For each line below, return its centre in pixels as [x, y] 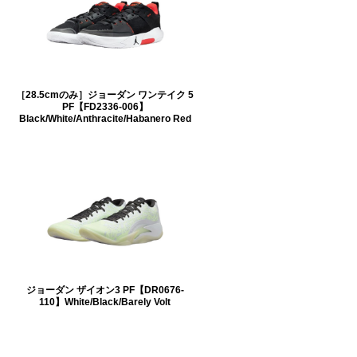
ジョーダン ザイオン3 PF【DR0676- [105, 289]
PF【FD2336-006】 [105, 106]
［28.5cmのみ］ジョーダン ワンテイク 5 [105, 94]
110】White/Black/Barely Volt [105, 301]
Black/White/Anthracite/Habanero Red [105, 118]
